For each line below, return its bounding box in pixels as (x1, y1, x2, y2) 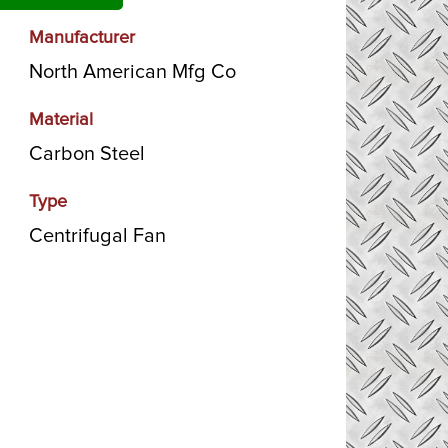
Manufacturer (28, 29, 135, 47)
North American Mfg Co (28, 62, 236, 82)
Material (28, 111, 93, 129)
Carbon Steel (28, 144, 145, 164)
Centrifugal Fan (28, 226, 166, 246)
